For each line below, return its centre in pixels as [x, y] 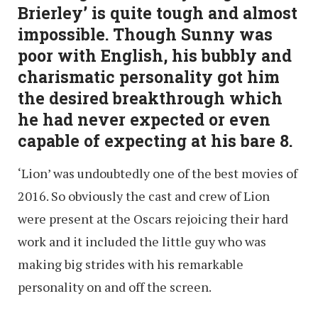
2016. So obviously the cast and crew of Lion [144, 196]
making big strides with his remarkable [131, 264]
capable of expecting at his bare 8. [155, 141]
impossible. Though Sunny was [145, 34]
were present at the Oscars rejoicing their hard [153, 219]
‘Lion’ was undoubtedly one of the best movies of [158, 174]
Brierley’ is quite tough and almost [158, 13]
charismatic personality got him [149, 77]
